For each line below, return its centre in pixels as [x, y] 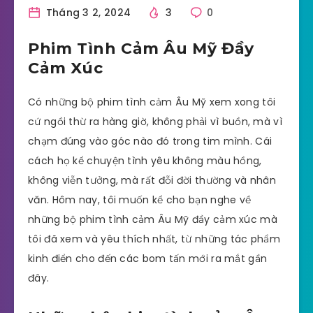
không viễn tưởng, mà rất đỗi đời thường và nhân [152, 181]
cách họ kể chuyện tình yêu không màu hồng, [145, 161]
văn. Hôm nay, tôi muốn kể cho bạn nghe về [140, 200]
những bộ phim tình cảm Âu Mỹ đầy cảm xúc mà [153, 220]
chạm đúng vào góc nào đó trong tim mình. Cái [150, 141]
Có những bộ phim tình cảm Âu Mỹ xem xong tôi [152, 102]
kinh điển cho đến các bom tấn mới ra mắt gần [148, 259]
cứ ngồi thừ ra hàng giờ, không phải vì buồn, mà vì [155, 122]
